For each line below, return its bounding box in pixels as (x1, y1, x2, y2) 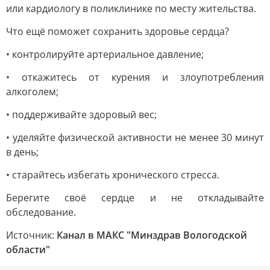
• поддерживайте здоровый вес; (6, 108, 157, 121)
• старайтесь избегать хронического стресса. (6, 168, 219, 181)
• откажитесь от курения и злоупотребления (6, 71, 264, 84)
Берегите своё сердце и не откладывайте (6, 191, 264, 204)
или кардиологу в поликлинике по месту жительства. (6, 2, 256, 15)
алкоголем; (6, 85, 58, 98)
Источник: (6, 228, 57, 242)
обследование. (6, 206, 76, 219)
